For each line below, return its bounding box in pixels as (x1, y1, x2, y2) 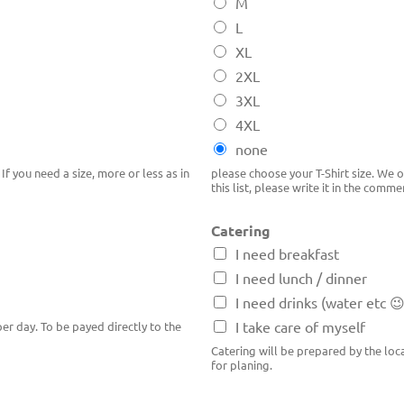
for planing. (211, 357, 272, 373)
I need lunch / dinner (235, 269, 367, 288)
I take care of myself (235, 317, 365, 336)
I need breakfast (235, 244, 339, 263)
